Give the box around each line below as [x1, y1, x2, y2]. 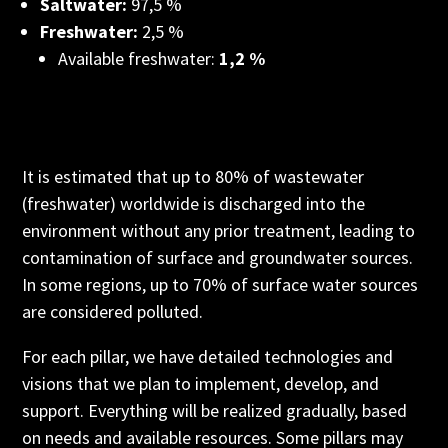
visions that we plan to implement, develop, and [22, 372, 380, 395]
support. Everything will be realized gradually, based [22, 399, 408, 422]
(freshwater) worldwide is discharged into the [22, 192, 366, 215]
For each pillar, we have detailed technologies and [22, 345, 394, 368]
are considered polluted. [22, 300, 204, 323]
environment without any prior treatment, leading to [22, 219, 416, 242]
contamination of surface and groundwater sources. [22, 246, 414, 269]
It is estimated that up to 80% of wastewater [22, 165, 365, 188]
